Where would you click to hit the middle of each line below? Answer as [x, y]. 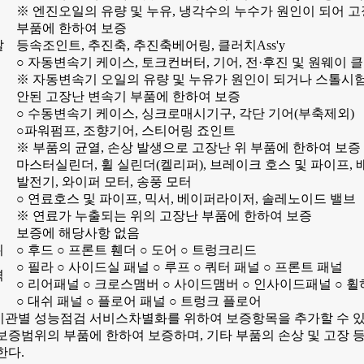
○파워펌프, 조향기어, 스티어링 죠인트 [126, 131]
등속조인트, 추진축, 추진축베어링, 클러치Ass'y [151, 45]
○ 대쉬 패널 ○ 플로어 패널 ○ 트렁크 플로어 [139, 301]
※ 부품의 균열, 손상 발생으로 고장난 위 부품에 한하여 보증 [188, 148]
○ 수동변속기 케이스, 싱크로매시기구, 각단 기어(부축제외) [185, 114]
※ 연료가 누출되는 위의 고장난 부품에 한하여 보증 [164, 216]
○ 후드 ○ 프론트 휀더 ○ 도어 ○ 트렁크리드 [136, 250]
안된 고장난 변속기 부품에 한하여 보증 [128, 97]
